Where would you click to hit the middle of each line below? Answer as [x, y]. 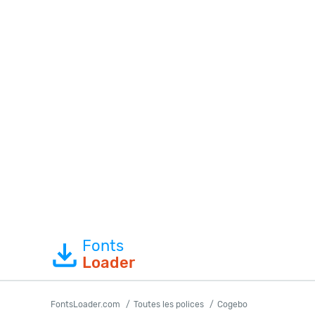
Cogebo [232, 304]
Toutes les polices [169, 304]
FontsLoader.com [85, 304]
